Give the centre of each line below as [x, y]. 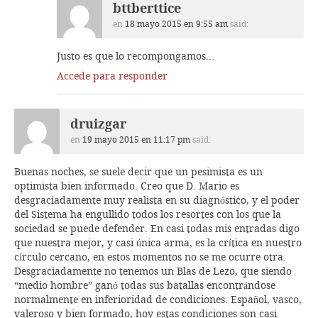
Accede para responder [112, 76]
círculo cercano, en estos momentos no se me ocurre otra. [150, 257]
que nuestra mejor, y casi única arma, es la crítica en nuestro [158, 243]
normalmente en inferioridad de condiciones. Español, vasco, [158, 300]
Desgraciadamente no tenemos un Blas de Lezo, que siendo [153, 271]
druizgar [98, 124]
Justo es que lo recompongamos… [136, 56]
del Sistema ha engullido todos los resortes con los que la [148, 214]
